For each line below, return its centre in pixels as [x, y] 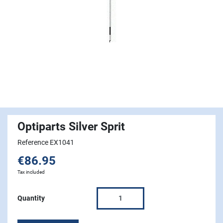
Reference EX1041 [46, 143]
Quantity [31, 198]
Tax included [31, 172]
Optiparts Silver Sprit [71, 127]
